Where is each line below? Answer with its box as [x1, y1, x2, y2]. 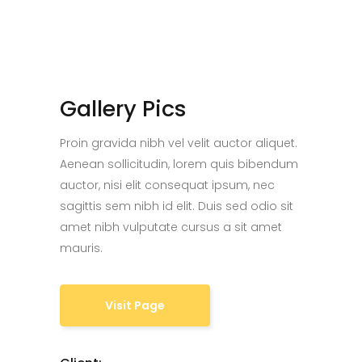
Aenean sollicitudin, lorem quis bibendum [60, 156, 298, 172]
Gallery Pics [60, 94, 187, 124]
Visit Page [105, 297, 165, 314]
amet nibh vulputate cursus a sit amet [60, 219, 282, 235]
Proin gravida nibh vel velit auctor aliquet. [60, 135, 297, 151]
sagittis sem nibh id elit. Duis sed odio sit [60, 198, 293, 214]
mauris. [60, 240, 103, 256]
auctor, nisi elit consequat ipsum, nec [60, 177, 275, 193]
